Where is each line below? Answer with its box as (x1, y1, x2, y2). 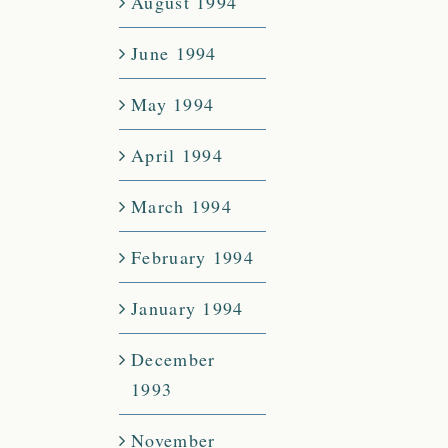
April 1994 (131, 143, 223, 168)
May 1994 (131, 92, 215, 117)
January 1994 (131, 296, 244, 321)
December (131, 347, 216, 372)
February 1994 (131, 245, 254, 270)
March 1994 (131, 194, 232, 219)
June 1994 (131, 41, 217, 66)
